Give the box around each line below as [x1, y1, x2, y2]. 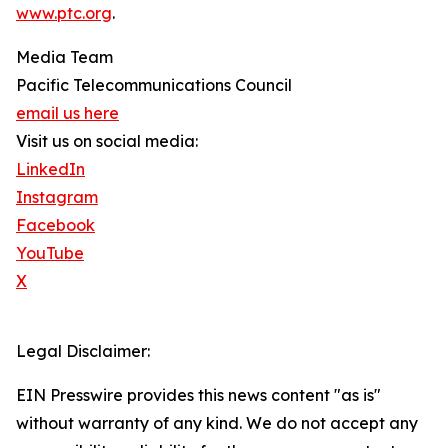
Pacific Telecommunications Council [16, 75, 292, 96]
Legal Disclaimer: [16, 341, 150, 362]
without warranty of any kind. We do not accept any [16, 413, 418, 434]
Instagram [16, 187, 98, 208]
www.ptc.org [16, 3, 112, 24]
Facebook [16, 215, 95, 236]
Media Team [16, 47, 113, 68]
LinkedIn [16, 159, 85, 180]
